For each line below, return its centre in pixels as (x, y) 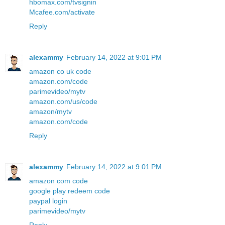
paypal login (48, 201)
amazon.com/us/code (63, 102)
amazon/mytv (50, 112)
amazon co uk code (60, 72)
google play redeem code (70, 191)
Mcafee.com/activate (62, 12)
